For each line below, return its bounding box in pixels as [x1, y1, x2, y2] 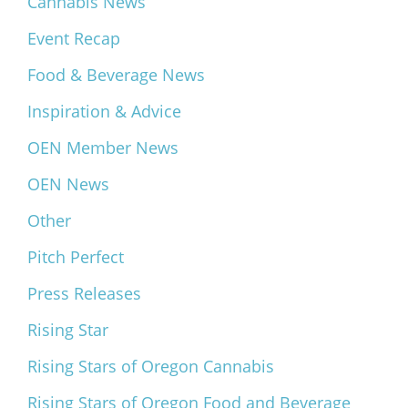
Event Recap [27, 27, 120, 50]
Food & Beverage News [27, 64, 205, 87]
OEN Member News [27, 137, 178, 159]
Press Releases [27, 282, 141, 305]
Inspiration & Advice [27, 100, 181, 123]
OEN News [27, 173, 109, 196]
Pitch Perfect [27, 246, 124, 269]
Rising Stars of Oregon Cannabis [27, 355, 274, 378]
